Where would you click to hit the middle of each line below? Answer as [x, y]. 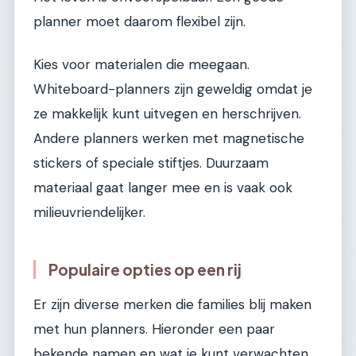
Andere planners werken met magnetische [169, 138]
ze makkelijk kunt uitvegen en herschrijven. [167, 113]
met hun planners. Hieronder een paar [154, 329]
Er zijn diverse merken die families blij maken [172, 305]
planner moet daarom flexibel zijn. [139, 22]
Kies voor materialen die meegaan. [141, 64]
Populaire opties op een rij [145, 269]
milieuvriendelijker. [89, 212]
